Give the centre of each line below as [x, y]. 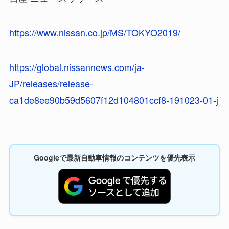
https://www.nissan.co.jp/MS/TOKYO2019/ [95, 32]
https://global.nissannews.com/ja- [77, 67]
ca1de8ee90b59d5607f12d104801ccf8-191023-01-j [113, 99]
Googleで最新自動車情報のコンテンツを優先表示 [114, 158]
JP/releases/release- [51, 83]
